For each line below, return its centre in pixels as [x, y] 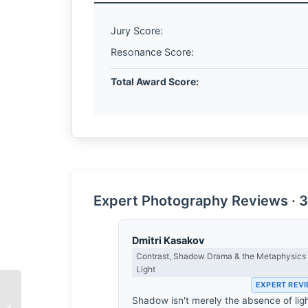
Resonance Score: [152, 52]
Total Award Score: [155, 81]
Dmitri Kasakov [168, 240]
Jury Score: [137, 31]
